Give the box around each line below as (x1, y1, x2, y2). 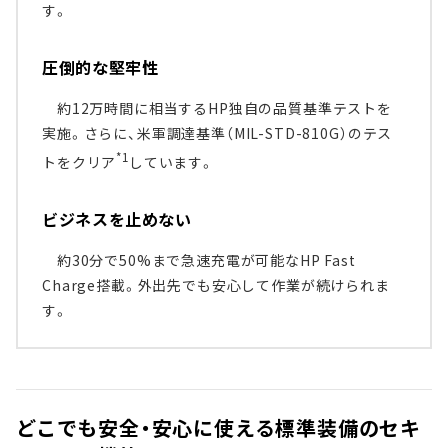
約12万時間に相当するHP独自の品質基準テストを (42, 98, 392, 119)
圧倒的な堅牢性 (42, 55, 159, 80)
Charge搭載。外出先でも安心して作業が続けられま (42, 274, 390, 295)
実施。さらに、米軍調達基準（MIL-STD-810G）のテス (42, 123, 393, 144)
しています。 (128, 151, 215, 172)
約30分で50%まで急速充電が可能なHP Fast (42, 249, 356, 270)
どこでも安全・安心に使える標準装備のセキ (16, 412, 421, 442)
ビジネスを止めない (42, 206, 192, 231)
